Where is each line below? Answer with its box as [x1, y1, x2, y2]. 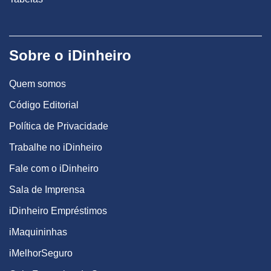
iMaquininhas [9, 227, 67, 238]
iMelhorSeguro [9, 248, 73, 259]
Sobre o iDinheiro [9, 47, 131, 64]
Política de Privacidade [9, 121, 108, 132]
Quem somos [9, 79, 66, 90]
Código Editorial [9, 100, 79, 111]
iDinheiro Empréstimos [9, 206, 107, 217]
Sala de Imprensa [9, 184, 85, 195]
